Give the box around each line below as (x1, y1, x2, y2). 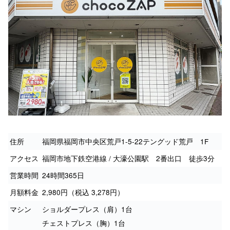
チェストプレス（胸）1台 (42, 217, 125, 228)
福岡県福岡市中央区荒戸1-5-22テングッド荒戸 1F (42, 136, 208, 146)
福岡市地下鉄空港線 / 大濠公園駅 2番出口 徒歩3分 (42, 152, 215, 163)
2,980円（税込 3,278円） (42, 186, 124, 197)
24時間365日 (42, 169, 84, 180)
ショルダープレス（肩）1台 (42, 203, 132, 214)
